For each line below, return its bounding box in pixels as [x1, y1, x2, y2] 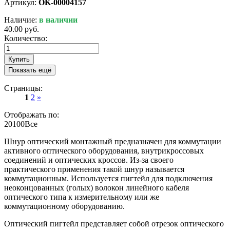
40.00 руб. [4, 24, 39, 33]
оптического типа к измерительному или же [4, 192, 159, 201]
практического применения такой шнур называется [4, 164, 184, 174]
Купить [8, 55, 30, 63]
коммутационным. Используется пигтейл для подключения [4, 174, 213, 183]
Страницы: [4, 83, 43, 92]
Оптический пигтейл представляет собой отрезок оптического [4, 219, 224, 228]
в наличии [39, 15, 78, 24]
